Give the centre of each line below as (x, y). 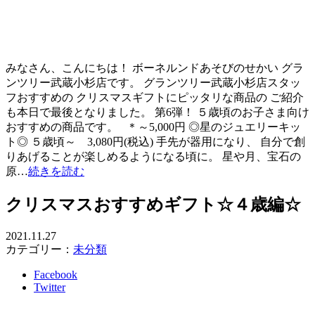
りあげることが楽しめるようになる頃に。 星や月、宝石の (153, 157)
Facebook (56, 275)
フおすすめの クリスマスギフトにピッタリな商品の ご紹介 (155, 98)
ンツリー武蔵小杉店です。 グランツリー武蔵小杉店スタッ (153, 83)
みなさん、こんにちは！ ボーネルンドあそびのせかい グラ (155, 68)
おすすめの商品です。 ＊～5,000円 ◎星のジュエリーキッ (153, 127)
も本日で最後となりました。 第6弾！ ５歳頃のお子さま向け (157, 112)
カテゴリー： (39, 250)
